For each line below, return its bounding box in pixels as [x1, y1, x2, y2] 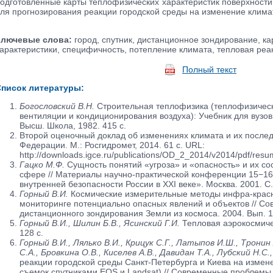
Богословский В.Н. [19, 101, 94, 111]
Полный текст [182, 65, 236, 75]
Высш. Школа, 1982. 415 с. [19, 120, 126, 130]
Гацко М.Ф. [19, 159, 65, 169]
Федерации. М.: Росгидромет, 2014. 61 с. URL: [19, 140, 205, 150]
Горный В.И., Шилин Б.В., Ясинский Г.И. [19, 218, 180, 228]
